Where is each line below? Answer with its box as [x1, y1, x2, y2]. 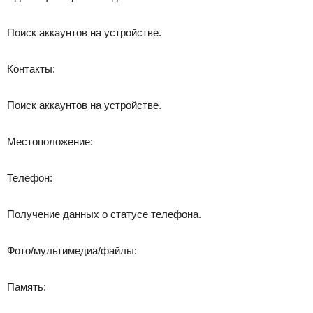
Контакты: [7, 63, 55, 75]
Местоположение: [7, 136, 93, 147]
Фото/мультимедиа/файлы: [7, 245, 137, 256]
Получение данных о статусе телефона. [7, 208, 201, 220]
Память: [7, 281, 46, 293]
